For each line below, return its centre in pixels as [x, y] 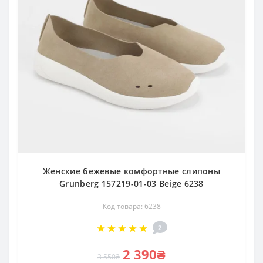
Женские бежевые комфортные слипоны [131, 171]
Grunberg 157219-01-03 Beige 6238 [131, 183]
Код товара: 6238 [131, 206]
